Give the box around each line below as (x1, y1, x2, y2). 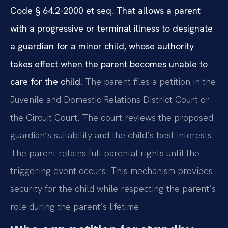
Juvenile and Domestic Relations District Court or (10, 93, 210, 105)
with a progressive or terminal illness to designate (10, 22, 213, 34)
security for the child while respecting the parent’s (10, 182, 216, 194)
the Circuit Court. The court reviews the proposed (10, 111, 213, 123)
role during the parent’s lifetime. (10, 200, 141, 212)
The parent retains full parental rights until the (10, 147, 199, 159)
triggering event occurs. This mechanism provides (10, 164, 213, 177)
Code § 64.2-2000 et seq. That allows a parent (10, 4, 201, 16)
